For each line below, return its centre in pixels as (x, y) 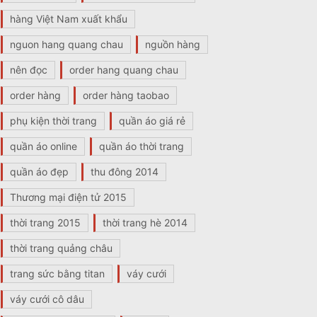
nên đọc (29, 69)
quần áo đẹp (39, 171)
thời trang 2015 (45, 222)
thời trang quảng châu (61, 248)
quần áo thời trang (142, 146)
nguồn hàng (173, 44)
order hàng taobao (126, 95)
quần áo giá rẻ (152, 120)
